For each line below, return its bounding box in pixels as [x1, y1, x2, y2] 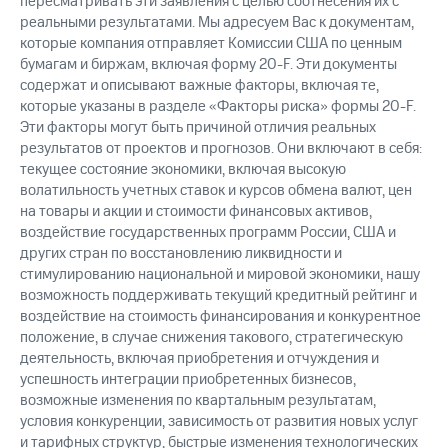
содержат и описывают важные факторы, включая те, [20, 75, 379, 97]
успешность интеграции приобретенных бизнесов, [20, 369, 356, 391]
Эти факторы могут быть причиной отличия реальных [20, 117, 376, 139]
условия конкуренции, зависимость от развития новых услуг [20, 411, 418, 433]
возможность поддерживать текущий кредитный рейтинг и [20, 285, 417, 307]
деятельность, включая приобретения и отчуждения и [20, 348, 379, 370]
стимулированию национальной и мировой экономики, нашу [20, 264, 420, 286]
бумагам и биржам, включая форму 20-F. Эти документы [20, 54, 397, 76]
